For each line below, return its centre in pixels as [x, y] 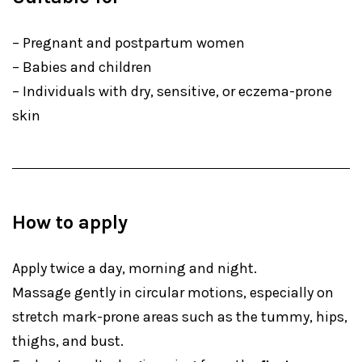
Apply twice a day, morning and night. [135, 268]
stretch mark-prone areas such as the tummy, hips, [180, 317]
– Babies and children [82, 67]
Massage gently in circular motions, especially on [173, 293]
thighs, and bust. [68, 341]
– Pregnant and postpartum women [128, 43]
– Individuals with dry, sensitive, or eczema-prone [172, 91]
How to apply [70, 222]
